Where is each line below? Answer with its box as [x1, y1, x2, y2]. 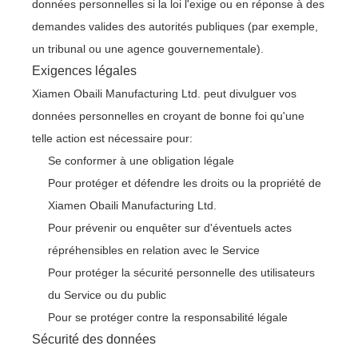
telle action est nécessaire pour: [32, 132, 193, 145]
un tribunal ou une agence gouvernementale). [32, 42, 264, 55]
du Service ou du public [48, 288, 166, 301]
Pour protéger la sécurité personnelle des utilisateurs [48, 266, 315, 279]
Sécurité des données [32, 332, 156, 346]
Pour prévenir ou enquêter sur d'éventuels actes [48, 221, 292, 234]
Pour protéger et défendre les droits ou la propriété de [48, 177, 321, 189]
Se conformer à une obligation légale [48, 154, 234, 167]
